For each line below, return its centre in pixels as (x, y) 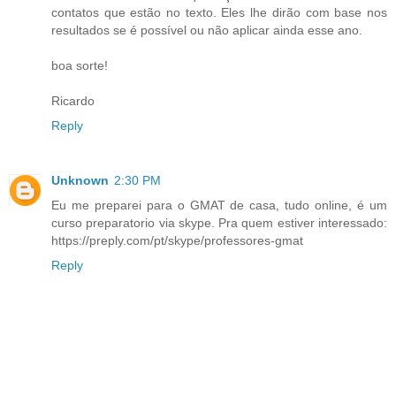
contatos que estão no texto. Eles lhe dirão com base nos (219, 13)
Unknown (80, 180)
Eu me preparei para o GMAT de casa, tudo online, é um (219, 205)
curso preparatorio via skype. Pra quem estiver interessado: (219, 223)
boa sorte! (80, 66)
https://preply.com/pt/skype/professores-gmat (177, 240)
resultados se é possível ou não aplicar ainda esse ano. (207, 30)
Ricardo (73, 101)
